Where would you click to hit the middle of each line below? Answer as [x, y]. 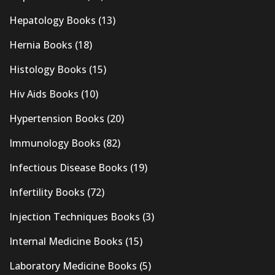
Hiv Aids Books [44, 94]
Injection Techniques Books [75, 217]
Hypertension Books [57, 119]
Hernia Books [41, 45]
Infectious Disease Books [68, 168]
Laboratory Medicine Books [73, 266]
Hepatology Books [52, 21]
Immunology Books [55, 143]
